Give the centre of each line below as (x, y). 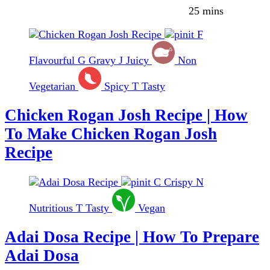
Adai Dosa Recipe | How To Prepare (132, 237)
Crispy (178, 182)
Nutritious (51, 208)
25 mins (206, 11)
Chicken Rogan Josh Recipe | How (126, 115)
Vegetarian (52, 86)
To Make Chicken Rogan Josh (111, 134)
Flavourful (52, 61)
